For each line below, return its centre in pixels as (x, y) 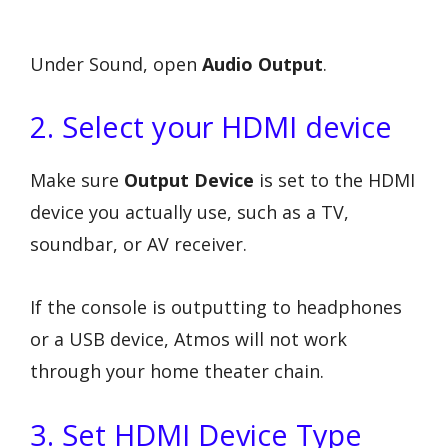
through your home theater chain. (177, 370)
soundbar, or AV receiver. (138, 244)
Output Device (189, 180)
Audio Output (262, 63)
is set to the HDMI (334, 180)
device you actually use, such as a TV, (189, 212)
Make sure (77, 180)
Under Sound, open (116, 63)
